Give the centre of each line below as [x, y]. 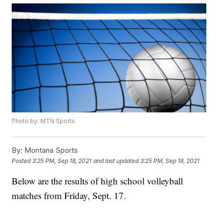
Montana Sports [50, 150]
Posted [22, 161]
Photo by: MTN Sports [44, 121]
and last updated [116, 161]
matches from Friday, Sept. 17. [69, 196]
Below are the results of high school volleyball [98, 181]
